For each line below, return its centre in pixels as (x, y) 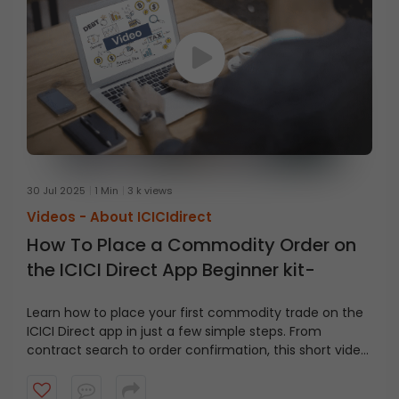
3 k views (150, 191)
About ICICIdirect (151, 217)
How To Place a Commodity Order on (191, 245)
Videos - (58, 217)
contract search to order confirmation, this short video (198, 350)
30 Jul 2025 (56, 191)
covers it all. (63, 369)
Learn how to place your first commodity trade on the (195, 313)
